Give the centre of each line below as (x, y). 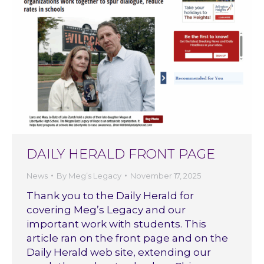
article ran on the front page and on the (127, 238)
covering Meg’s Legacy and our (106, 209)
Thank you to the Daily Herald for (110, 195)
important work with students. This (116, 224)
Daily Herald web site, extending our (119, 252)
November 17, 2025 (166, 175)
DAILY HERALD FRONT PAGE (121, 154)
